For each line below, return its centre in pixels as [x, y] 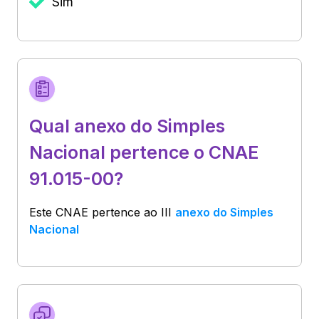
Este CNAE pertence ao [95, 212]
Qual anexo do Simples [127, 126]
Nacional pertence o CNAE [144, 152]
